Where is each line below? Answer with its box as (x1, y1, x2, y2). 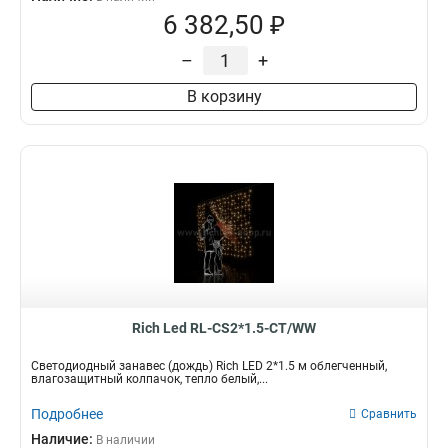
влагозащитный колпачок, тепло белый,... (31, 372, 268, 386)
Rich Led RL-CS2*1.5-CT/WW (132, 320, 316, 336)
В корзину (186, 87, 262, 106)
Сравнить (361, 407, 417, 421)
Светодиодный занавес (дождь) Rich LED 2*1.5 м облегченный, (31, 359, 387, 373)
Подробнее (31, 406, 103, 422)
